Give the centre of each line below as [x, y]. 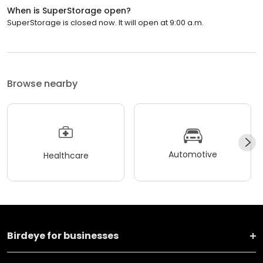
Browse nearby [42, 84]
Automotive [193, 154]
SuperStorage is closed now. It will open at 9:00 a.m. [105, 23]
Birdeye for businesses [63, 236]
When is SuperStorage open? [69, 11]
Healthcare [66, 155]
